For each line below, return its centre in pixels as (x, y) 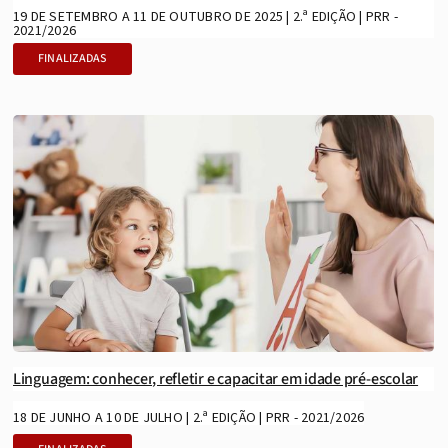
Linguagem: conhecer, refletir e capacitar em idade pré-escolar (215, 379)
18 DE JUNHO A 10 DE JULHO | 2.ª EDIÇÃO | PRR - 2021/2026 (188, 418)
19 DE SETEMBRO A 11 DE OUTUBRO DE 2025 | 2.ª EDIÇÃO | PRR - (205, 17)
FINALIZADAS (72, 59)
